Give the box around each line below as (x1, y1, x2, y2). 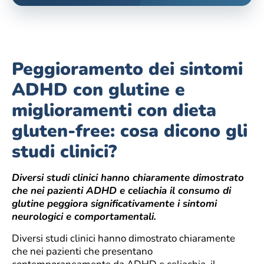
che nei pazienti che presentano (12, 244, 153, 258)
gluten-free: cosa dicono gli (12, 119, 247, 144)
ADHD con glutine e (12, 78, 185, 103)
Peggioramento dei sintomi (12, 57, 243, 82)
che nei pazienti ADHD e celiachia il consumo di (12, 184, 231, 198)
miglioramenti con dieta (12, 98, 216, 123)
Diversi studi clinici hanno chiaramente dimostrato (12, 171, 244, 185)
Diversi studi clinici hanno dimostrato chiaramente (12, 231, 235, 245)
